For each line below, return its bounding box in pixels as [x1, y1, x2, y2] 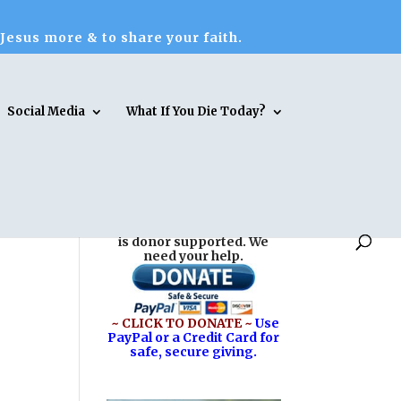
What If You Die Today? [126, 103, 266, 119]
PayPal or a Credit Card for [107, 328, 280, 346]
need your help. [143, 248, 244, 264]
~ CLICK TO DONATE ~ [107, 314, 255, 331]
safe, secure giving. [130, 343, 258, 360]
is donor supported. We [118, 234, 269, 250]
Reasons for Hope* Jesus [111, 219, 276, 235]
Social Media [7, 103, 85, 119]
